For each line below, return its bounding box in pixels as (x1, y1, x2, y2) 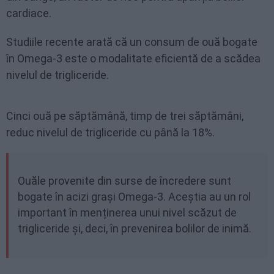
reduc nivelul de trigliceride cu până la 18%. (6, 126, 215, 139)
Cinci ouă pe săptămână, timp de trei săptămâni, (6, 109, 243, 122)
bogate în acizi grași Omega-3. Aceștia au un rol (18, 190, 251, 203)
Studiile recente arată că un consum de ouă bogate (6, 35, 257, 48)
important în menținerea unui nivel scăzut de (18, 206, 237, 219)
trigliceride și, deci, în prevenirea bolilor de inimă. (18, 222, 251, 235)
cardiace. (6, 7, 51, 20)
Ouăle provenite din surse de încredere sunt (18, 174, 231, 187)
